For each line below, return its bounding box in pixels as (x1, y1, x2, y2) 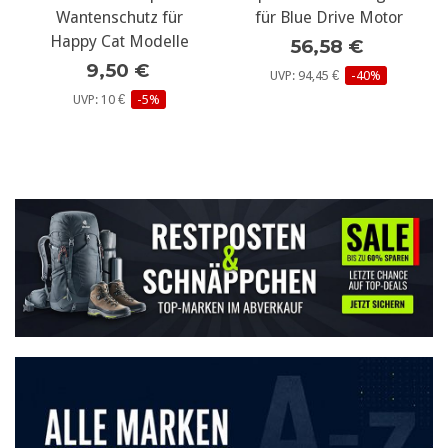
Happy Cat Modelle (50, 31, 189, 51)
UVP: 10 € (73, 91, 131, 107)
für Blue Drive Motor (254, 7, 403, 27)
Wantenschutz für (56, 7, 183, 27)
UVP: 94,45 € (270, 67, 345, 83)
